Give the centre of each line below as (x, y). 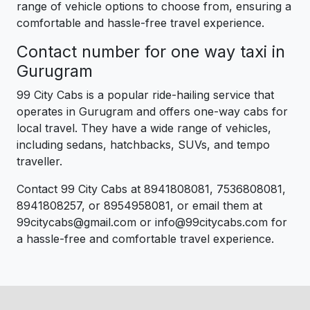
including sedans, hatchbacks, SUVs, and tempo (143, 144)
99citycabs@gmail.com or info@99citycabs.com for (152, 222)
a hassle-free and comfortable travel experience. (145, 238)
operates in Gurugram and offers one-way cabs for (152, 111)
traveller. (39, 161)
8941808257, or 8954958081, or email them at (139, 205)
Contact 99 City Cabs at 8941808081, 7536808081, (151, 189)
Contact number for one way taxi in (151, 51)
